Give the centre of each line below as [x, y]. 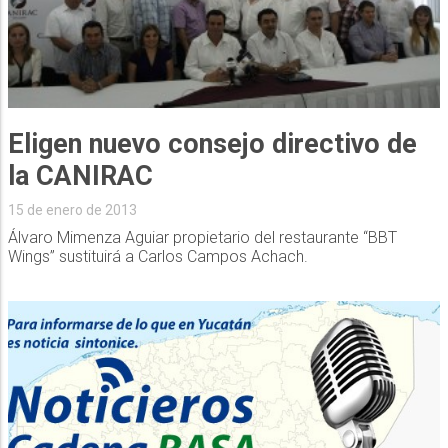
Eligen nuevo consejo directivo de [212, 143]
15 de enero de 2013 [72, 209]
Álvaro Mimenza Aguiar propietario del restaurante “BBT [202, 237]
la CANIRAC [80, 175]
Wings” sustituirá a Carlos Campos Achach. [157, 256]
